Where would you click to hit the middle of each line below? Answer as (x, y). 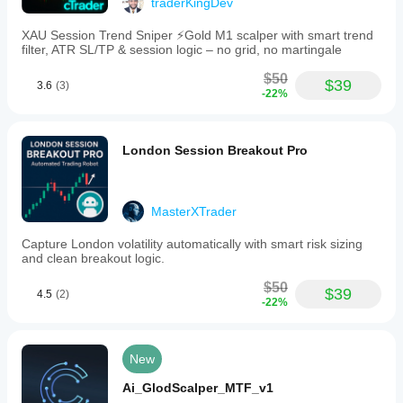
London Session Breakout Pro (215, 150)
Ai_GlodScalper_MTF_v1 (198, 388)
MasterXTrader (194, 211)
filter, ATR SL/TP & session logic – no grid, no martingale (182, 49)
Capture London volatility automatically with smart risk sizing (192, 244)
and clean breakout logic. (93, 258)
